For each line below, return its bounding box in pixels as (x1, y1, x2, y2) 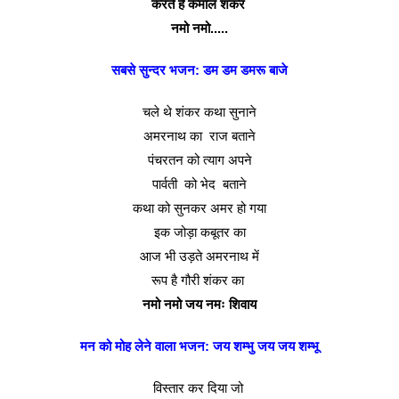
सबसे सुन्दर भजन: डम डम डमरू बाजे (111, 62, 288, 77)
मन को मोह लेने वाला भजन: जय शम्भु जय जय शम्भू (80, 338, 319, 354)
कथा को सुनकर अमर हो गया (133, 200, 266, 216)
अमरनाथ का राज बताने (143, 128, 256, 143)
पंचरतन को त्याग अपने (147, 152, 252, 167)
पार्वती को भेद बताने (152, 176, 247, 191)
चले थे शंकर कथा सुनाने (142, 104, 256, 119)
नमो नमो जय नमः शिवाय (142, 297, 256, 312)
